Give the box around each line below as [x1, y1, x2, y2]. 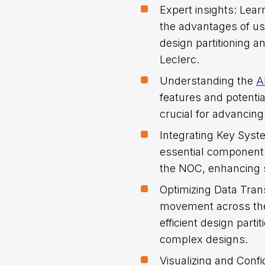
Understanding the [160, 75, 256, 87]
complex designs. [160, 233, 248, 245]
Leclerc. [160, 53, 199, 66]
